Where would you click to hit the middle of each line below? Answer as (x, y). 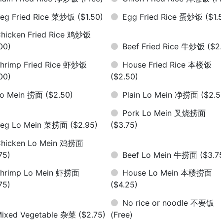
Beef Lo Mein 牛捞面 (161, 155)
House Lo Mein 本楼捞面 (167, 173)
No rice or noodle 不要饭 (168, 203)
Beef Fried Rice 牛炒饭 (165, 47)
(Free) (121, 215)
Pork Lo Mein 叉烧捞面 (164, 113)
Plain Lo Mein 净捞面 (162, 94)
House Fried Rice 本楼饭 (167, 65)
